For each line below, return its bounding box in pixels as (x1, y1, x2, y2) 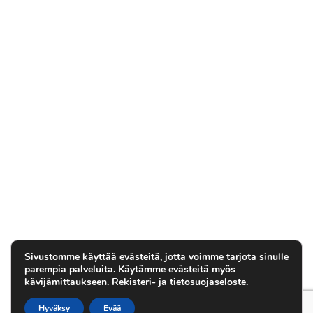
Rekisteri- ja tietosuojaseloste (112, 275, 246, 289)
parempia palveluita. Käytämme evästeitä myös (24, 263, 235, 276)
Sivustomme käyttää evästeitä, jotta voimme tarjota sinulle (24, 250, 289, 263)
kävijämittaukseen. (24, 275, 112, 289)
